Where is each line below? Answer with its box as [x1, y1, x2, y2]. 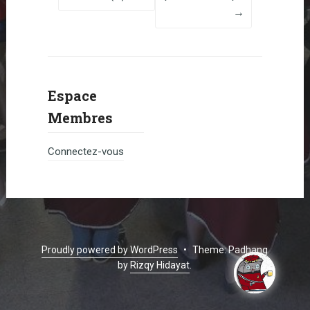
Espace [47, 86, 97, 104]
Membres [47, 108, 113, 127]
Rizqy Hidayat [130, 259, 190, 271]
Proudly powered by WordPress [42, 244, 179, 255]
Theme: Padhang [190, 244, 268, 255]
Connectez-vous [47, 145, 124, 158]
